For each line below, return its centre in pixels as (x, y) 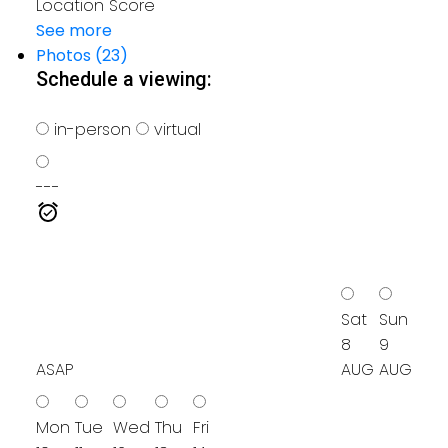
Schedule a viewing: (123, 79)
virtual (174, 129)
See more (73, 30)
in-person (89, 129)
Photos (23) (81, 55)
